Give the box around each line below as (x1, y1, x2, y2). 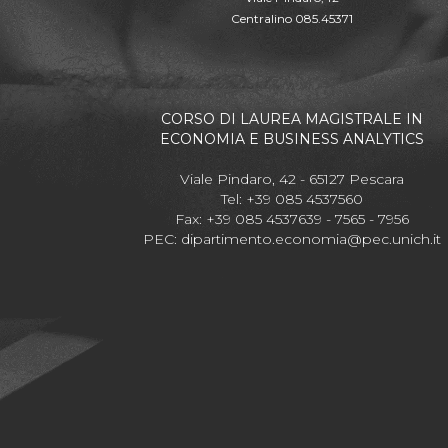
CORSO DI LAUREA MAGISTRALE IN (161, 110, 423, 128)
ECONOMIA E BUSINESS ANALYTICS (160, 130, 424, 148)
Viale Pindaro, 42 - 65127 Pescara (180, 170, 404, 188)
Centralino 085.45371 (231, 11, 353, 26)
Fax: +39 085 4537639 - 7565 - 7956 (175, 210, 409, 228)
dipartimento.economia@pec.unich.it (181, 230, 441, 248)
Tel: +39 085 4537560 (221, 190, 363, 208)
